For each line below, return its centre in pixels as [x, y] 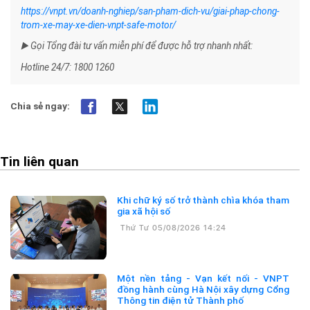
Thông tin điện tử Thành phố [181, 301]
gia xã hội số [144, 211]
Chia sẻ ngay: [40, 106]
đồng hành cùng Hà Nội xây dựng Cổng [203, 290]
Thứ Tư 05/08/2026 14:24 [174, 228]
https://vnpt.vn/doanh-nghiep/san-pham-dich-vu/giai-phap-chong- [150, 11]
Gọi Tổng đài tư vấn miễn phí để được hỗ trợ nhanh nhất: [140, 45]
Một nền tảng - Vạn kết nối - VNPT [121, 279]
